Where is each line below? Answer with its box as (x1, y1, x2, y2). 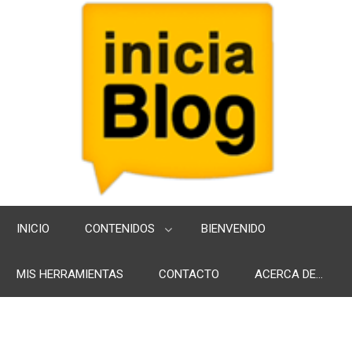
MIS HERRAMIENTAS (16, 267, 123, 281)
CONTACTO (159, 267, 219, 281)
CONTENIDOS (85, 222, 155, 236)
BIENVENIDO (201, 222, 266, 236)
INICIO (16, 222, 49, 236)
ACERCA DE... (255, 267, 323, 281)
